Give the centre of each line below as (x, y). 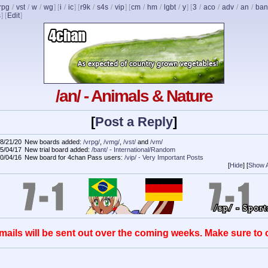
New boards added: (54, 142)
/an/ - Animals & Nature (134, 96)
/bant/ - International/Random (133, 150)
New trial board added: (58, 150)
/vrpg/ (92, 142)
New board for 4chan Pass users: (74, 158)
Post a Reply (134, 122)
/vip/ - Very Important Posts (164, 158)
